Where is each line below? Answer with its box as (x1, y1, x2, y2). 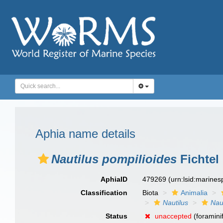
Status (106, 212, 128, 220)
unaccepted (155, 212, 192, 220)
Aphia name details (35, 127, 135, 140)
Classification (81, 189, 128, 197)
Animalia (181, 189, 208, 197)
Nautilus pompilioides (51, 152, 177, 166)
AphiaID (101, 175, 128, 183)
